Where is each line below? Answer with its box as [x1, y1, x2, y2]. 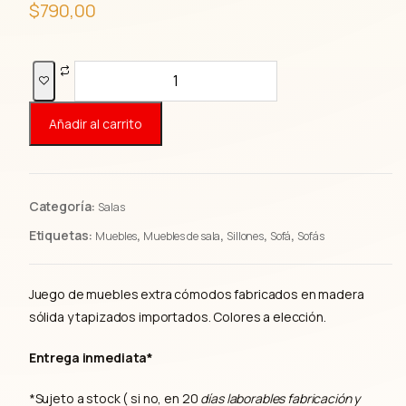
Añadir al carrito [48, 114, 142, 132]
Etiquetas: [28, 226, 96, 244]
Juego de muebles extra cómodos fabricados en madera [28, 285, 364, 303]
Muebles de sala [143, 227, 221, 244]
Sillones [227, 227, 265, 244]
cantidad [72, 103, 134, 123]
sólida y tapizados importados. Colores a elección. [28, 307, 326, 325]
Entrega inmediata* [28, 348, 154, 366]
